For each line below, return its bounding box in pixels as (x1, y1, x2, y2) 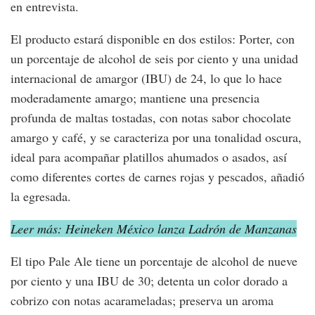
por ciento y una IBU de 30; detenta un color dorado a (11, 272, 288, 290)
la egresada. (11, 188, 71, 205)
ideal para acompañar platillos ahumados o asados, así (11, 148, 287, 166)
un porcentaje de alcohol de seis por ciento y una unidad (11, 50, 298, 67)
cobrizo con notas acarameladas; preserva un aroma (11, 292, 274, 309)
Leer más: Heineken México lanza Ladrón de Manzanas (11, 220, 297, 238)
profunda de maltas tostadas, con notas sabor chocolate (11, 109, 291, 127)
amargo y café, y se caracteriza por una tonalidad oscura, (11, 129, 302, 146)
